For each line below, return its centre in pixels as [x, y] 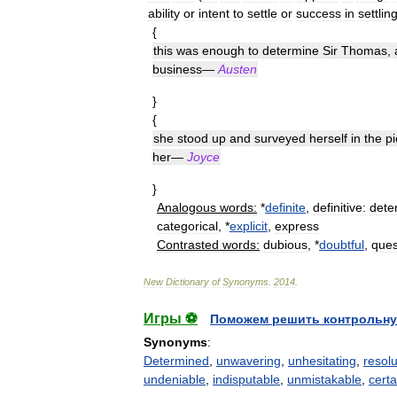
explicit [249, 226]
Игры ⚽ [171, 319]
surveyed [280, 138]
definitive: [339, 207]
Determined [176, 361]
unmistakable [324, 379]
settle [262, 13]
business [177, 69]
